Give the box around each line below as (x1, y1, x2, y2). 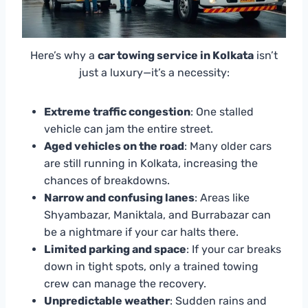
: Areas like (195, 190, 250, 204)
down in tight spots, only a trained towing (44, 259, 258, 273)
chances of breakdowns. (44, 173, 170, 187)
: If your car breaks (186, 242, 281, 256)
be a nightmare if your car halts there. (44, 225, 239, 239)
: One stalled (190, 104, 254, 118)
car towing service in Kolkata (98, 48, 254, 62)
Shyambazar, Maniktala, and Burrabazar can (44, 208, 271, 221)
